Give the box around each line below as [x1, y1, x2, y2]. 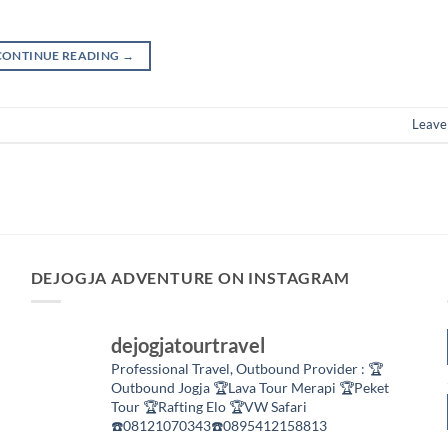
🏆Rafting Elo [139, 398, 226, 416]
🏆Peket [335, 379, 389, 397]
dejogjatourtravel [110, 333, 265, 358]
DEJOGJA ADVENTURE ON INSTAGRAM [30, 267, 350, 287]
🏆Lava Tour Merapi [212, 379, 336, 397]
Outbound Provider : [235, 360, 365, 378]
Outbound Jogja [110, 379, 213, 397]
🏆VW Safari [225, 398, 307, 416]
